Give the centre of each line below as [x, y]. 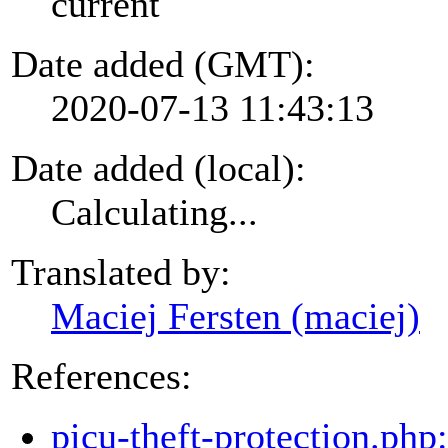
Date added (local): [158, 167]
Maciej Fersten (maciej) [235, 315]
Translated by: [121, 271]
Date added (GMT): [163, 63]
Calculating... [154, 211]
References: [101, 375]
